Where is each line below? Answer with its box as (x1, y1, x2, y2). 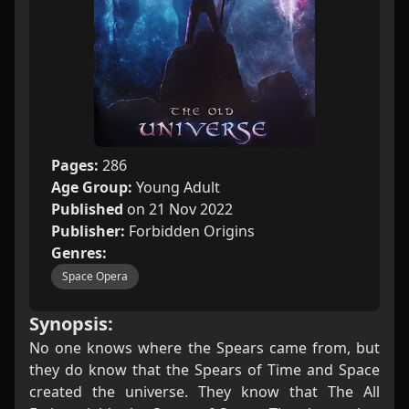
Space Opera (62, 268, 128, 284)
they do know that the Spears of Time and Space (29, 360, 380, 380)
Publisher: (51, 221, 129, 241)
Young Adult (136, 177, 220, 197)
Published (51, 199, 127, 219)
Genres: (51, 243, 107, 263)
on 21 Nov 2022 (127, 199, 233, 219)
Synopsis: (29, 311, 113, 336)
